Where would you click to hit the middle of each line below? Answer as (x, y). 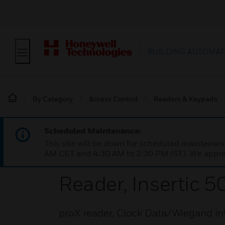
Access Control (113, 99)
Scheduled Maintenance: (93, 131)
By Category (53, 99)
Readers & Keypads (186, 99)
